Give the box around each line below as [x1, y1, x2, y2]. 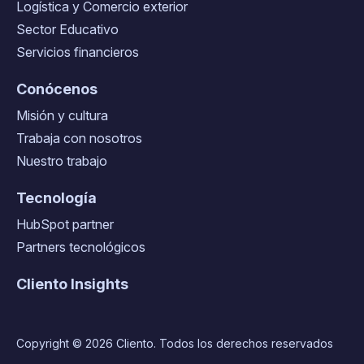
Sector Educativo [16, 20, 119, 37]
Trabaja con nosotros [16, 129, 142, 146]
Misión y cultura [16, 106, 108, 123]
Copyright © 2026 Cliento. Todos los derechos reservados [16, 336, 333, 350]
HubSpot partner [16, 215, 114, 232]
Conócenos [16, 80, 97, 97]
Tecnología [16, 188, 97, 206]
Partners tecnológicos [16, 238, 145, 255]
